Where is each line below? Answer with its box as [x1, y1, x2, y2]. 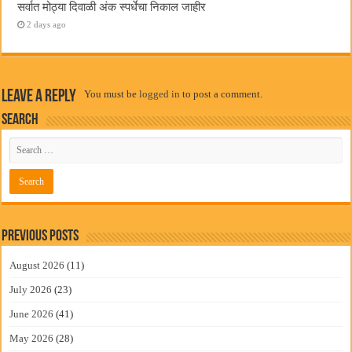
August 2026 [9, 258, 65, 271]
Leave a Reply [2, 87, 77, 106]
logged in [139, 87, 181, 100]
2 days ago [27, 19, 67, 29]
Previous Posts [2, 228, 79, 244]
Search [2, 112, 39, 128]
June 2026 [9, 307, 54, 320]
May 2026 [9, 332, 54, 344]
